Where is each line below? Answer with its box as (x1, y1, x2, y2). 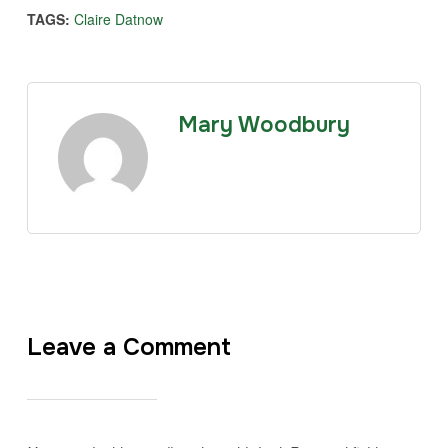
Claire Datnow (73, 8, 163, 29)
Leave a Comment (26, 331, 231, 362)
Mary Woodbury (177, 110, 350, 139)
